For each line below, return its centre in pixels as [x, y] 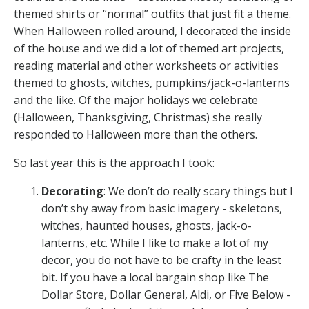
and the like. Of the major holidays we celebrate [136, 100]
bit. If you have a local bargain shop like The [155, 278]
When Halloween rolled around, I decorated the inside [152, 31]
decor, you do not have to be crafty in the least [161, 260]
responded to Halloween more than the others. [137, 135]
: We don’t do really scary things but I [198, 191]
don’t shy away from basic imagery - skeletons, [162, 209]
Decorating [72, 191]
